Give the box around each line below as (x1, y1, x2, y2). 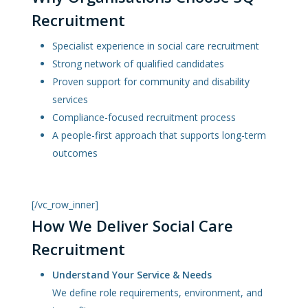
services (52, 93, 89, 107)
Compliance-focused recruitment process (52, 111, 236, 124)
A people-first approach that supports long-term (52, 129, 267, 142)
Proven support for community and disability (52, 75, 250, 89)
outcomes (52, 146, 98, 160)
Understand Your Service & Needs (52, 267, 212, 281)
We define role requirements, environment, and (52, 285, 263, 299)
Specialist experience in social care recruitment (52, 39, 260, 53)
